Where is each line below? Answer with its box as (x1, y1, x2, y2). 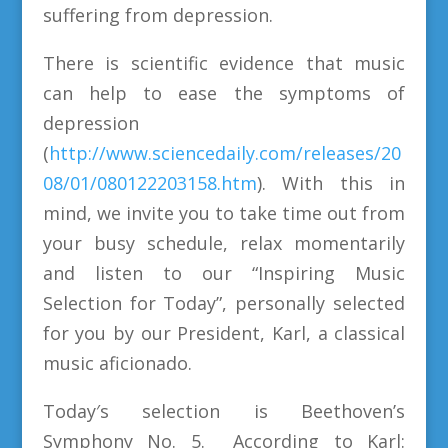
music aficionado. (42, 350, 192, 375)
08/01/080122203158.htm (42, 170, 257, 195)
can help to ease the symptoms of (42, 80, 406, 105)
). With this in (256, 170, 406, 195)
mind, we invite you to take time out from (42, 200, 406, 225)
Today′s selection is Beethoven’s (42, 398, 406, 423)
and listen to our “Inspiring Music (42, 260, 406, 285)
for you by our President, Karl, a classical (42, 320, 406, 345)
